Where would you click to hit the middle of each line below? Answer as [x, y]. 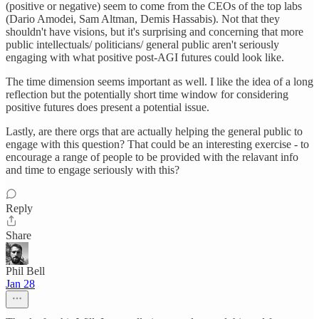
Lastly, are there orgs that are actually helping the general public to [154, 131]
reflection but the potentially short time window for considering [147, 94]
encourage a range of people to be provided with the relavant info [152, 157]
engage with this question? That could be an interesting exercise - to [157, 144]
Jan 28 [20, 284]
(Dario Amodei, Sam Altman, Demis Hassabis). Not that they [143, 19]
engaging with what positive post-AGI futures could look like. [145, 57]
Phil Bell [25, 271]
